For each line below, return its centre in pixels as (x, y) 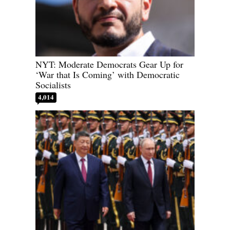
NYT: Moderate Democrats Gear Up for (109, 64)
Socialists (53, 85)
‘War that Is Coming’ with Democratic (108, 75)
